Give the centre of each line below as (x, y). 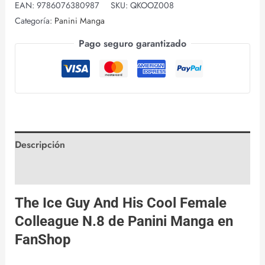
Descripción (40, 145)
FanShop (43, 240)
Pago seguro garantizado (132, 44)
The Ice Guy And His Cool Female (120, 203)
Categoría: (34, 20)
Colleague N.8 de (71, 222)
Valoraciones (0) (49, 172)
